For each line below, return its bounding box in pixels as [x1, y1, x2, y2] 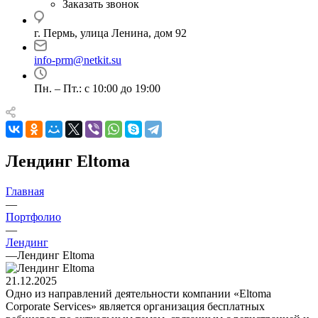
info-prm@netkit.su [34, 54, 121, 66]
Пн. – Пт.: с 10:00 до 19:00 [34, 82, 160, 94]
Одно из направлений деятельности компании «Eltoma [6, 287, 271, 300]
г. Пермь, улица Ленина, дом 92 [34, 27, 187, 39]
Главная [6, 185, 44, 197]
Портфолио [6, 210, 61, 223]
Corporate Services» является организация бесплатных [6, 300, 265, 312]
